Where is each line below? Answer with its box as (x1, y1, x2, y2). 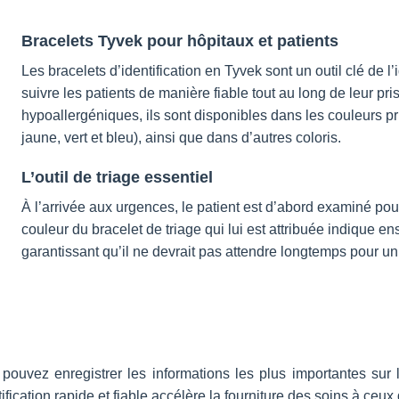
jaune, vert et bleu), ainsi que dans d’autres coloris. (21, 129, 341, 145)
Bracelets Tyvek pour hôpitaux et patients (21, 31, 338, 50)
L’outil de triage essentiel (21, 167, 213, 186)
